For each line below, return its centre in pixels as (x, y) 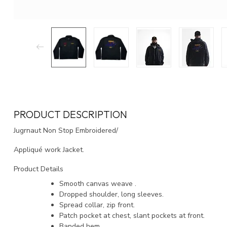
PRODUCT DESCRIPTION (70, 114)
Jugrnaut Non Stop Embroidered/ (67, 130)
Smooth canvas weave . (98, 183)
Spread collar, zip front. (97, 205)
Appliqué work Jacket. (49, 149)
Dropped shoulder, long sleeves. (111, 194)
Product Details (40, 169)
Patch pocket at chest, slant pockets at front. (132, 215)
